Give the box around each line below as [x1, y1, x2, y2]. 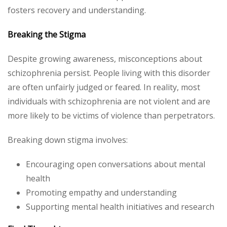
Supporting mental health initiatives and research [26, 201, 214, 212]
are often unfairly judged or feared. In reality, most [8, 81, 200, 93]
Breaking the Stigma [8, 28, 86, 40]
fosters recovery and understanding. [8, 4, 146, 16]
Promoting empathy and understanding [26, 186, 177, 198]
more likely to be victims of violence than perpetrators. [8, 109, 215, 121]
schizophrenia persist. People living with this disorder [8, 67, 210, 79]
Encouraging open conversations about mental [26, 158, 205, 170]
